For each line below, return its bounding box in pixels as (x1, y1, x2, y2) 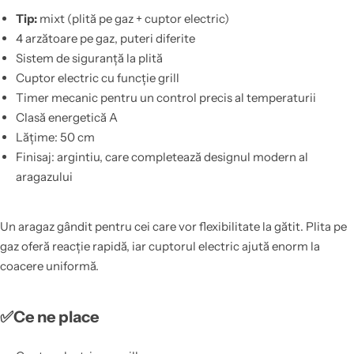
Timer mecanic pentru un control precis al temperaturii (15, 90, 316, 106)
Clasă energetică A (15, 110, 118, 126)
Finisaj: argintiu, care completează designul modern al (15, 149, 308, 165)
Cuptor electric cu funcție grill (15, 70, 179, 86)
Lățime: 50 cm (15, 130, 95, 145)
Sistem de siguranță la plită (15, 51, 163, 66)
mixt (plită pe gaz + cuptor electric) (36, 11, 229, 27)
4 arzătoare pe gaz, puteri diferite (15, 31, 195, 47)
